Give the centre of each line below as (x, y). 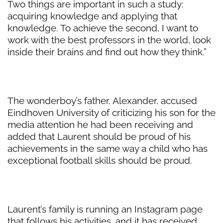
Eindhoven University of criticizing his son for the (111, 113)
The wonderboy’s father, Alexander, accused (102, 101)
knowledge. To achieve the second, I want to (103, 28)
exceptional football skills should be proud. (100, 161)
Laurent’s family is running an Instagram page (105, 209)
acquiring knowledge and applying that (92, 16)
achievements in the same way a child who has (108, 149)
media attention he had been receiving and (100, 125)
